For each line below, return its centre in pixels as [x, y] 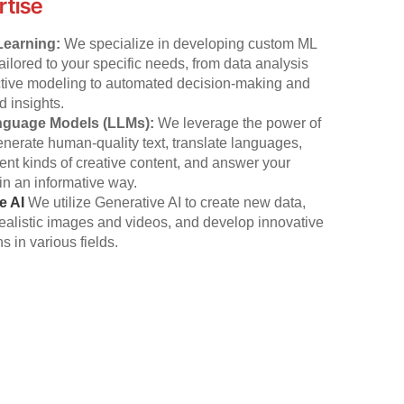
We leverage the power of [240, 123]
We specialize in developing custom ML [191, 43]
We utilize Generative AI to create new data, [167, 202]
